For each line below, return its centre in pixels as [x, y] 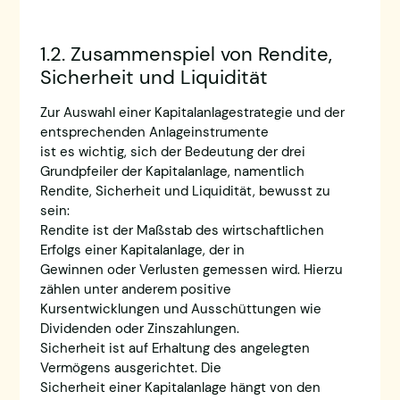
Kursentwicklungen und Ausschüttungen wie [180, 309]
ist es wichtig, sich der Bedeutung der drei [172, 152]
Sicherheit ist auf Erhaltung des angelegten [175, 349]
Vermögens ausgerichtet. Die [130, 368]
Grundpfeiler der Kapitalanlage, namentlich [172, 172]
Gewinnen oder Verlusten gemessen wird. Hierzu [191, 270]
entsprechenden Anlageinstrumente [154, 133]
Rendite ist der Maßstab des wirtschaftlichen [182, 231]
